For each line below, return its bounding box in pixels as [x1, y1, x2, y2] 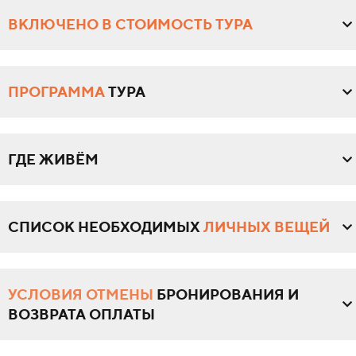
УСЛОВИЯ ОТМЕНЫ [8, 286, 153, 304]
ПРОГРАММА [8, 83, 105, 101]
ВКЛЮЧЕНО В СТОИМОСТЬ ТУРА [8, 16, 253, 33]
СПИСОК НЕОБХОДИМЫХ [8, 219, 203, 236]
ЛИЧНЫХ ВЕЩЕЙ [203, 219, 330, 236]
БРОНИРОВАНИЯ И [153, 286, 299, 304]
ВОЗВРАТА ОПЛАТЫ [8, 306, 155, 323]
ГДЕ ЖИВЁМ [8, 151, 99, 168]
